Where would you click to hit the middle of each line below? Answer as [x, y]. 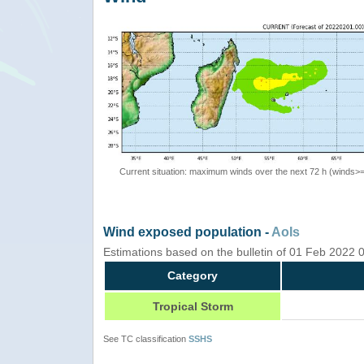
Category [193, 276]
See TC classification [146, 339]
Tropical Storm [193, 307]
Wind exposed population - [187, 232]
